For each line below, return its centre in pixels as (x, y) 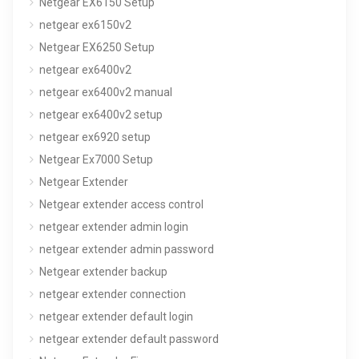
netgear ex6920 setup (95, 137)
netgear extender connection (113, 294)
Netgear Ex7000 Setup (96, 159)
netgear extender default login (116, 316)
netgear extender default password (129, 339)
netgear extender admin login (114, 226)
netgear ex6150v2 (85, 24)
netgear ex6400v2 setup (101, 114)
